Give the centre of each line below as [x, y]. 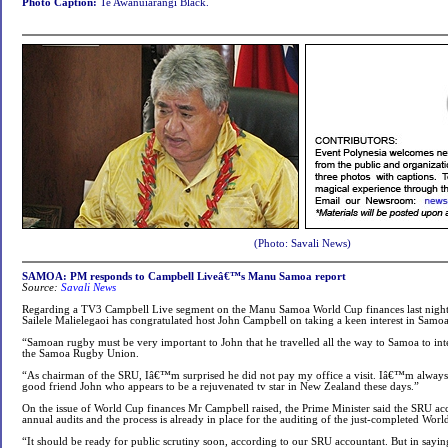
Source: [40, 287]
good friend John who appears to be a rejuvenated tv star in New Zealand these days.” [220, 386]
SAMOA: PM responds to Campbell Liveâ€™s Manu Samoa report [184, 276]
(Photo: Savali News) [302, 243]
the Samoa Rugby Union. [80, 353]
